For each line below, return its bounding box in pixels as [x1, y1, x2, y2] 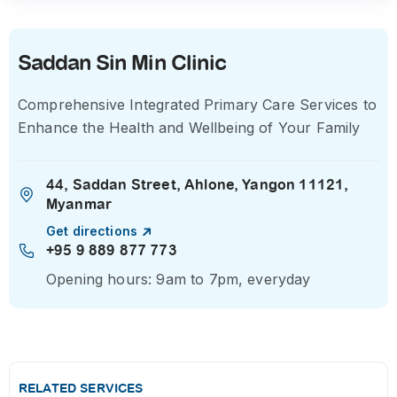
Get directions [46, 223, 137, 238]
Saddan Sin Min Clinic [18, 50, 226, 75]
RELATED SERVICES [19, 381, 144, 395]
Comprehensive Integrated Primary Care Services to [18, 96, 377, 113]
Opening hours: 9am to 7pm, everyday [46, 270, 311, 288]
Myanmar [46, 196, 113, 213]
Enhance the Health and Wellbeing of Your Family [18, 119, 361, 136]
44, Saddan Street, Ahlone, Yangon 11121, [46, 176, 349, 193]
